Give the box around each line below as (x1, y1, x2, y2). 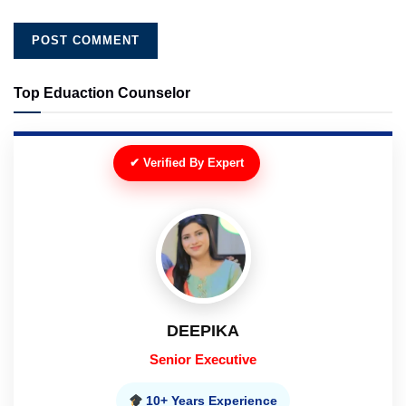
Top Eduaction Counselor (14, 85, 190, 101)
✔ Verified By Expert (130, 156, 244, 170)
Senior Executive (150, 352, 256, 368)
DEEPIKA (167, 322, 239, 341)
